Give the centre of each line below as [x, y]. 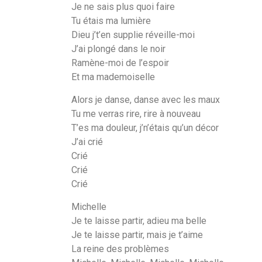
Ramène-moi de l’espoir [120, 63]
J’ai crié [87, 142]
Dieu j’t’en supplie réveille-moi [133, 35]
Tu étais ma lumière [111, 20]
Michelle [89, 206]
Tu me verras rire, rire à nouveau [136, 113]
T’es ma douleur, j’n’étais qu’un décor [145, 127]
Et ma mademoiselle [113, 77]
